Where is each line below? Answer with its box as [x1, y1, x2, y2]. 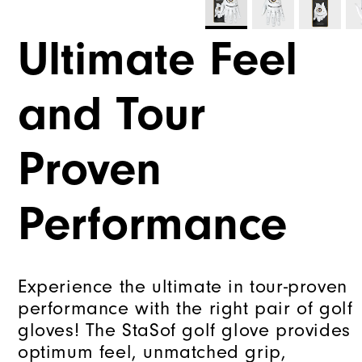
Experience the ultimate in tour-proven [18, 276, 347, 298]
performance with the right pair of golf [18, 297, 353, 320]
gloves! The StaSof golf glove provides [18, 319, 351, 342]
